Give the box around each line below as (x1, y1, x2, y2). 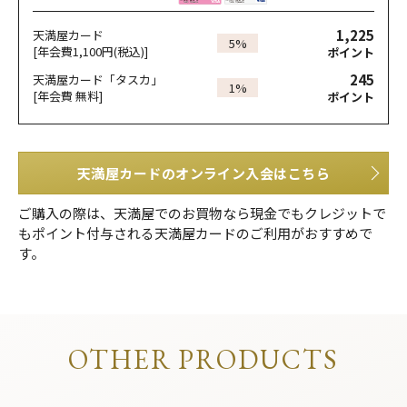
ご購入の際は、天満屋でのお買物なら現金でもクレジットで (18, 203, 386, 223)
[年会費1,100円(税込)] (33, 42, 148, 60)
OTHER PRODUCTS (68, 342, 339, 378)
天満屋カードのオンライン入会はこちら (76, 164, 331, 184)
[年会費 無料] (33, 86, 103, 104)
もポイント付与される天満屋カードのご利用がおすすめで (18, 223, 372, 243)
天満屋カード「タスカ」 (33, 70, 163, 88)
